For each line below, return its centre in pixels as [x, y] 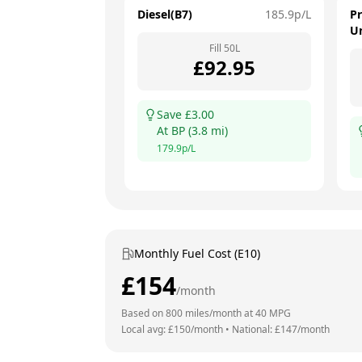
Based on [143, 313]
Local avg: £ [147, 329]
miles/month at [219, 313]
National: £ [256, 329]
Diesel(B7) [165, 14]
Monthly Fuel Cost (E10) [197, 253]
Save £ [174, 114]
